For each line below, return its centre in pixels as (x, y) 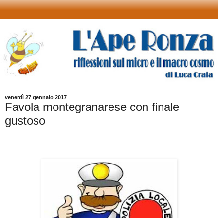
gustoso (25, 121)
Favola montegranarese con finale (92, 107)
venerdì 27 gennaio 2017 (36, 98)
